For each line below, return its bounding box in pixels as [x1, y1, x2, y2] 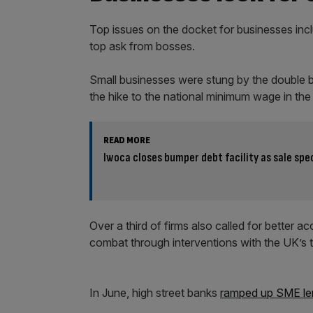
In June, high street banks [89, 285, 220, 300]
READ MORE [103, 134, 150, 147]
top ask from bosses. [89, 39, 195, 54]
